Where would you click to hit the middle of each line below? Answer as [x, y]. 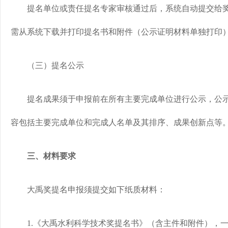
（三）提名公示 [47, 65]
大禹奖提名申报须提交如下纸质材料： [88, 190]
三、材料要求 [47, 156]
